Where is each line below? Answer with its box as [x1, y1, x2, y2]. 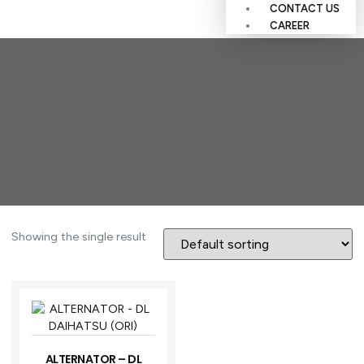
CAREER [270, 19, 310, 32]
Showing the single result [11, 230, 147, 245]
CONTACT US [270, 2, 340, 15]
